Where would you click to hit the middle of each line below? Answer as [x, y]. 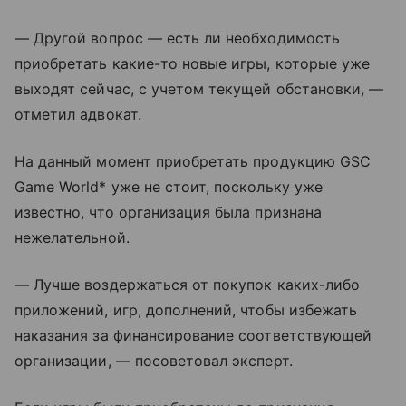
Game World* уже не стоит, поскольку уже [169, 187]
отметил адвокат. [78, 114]
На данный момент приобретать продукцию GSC [193, 161]
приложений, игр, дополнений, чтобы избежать [186, 310]
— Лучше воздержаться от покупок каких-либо [188, 285]
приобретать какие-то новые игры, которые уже [193, 63]
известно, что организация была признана [168, 212]
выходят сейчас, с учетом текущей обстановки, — [199, 89]
